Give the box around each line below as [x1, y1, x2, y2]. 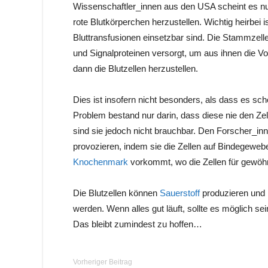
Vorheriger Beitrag [73, 258, 132, 266]
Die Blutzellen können [73, 188, 160, 198]
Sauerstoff [160, 188, 200, 198]
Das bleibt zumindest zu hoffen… [73, 219, 202, 229]
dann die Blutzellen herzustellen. [73, 63, 198, 74]
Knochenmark [73, 157, 128, 167]
